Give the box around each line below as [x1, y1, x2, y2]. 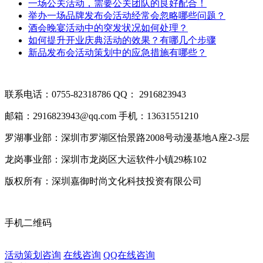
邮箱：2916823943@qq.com [5, 110, 116, 121]
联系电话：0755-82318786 [5, 89, 111, 99]
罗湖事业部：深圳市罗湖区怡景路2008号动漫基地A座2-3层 [5, 132, 249, 143]
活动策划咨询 [5, 249, 61, 260]
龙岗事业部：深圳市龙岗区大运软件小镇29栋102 [5, 154, 207, 164]
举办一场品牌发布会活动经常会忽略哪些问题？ [28, 10, 225, 21]
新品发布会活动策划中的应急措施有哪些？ [28, 47, 207, 58]
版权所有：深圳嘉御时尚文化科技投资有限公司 [5, 176, 204, 186]
